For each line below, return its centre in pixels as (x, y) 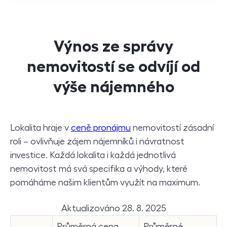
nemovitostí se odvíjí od (113, 66)
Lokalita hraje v (41, 128)
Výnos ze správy (113, 46)
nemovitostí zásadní (172, 128)
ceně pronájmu (101, 128)
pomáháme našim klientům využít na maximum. (105, 182)
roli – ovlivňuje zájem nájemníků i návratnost (97, 141)
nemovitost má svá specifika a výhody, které (99, 169)
